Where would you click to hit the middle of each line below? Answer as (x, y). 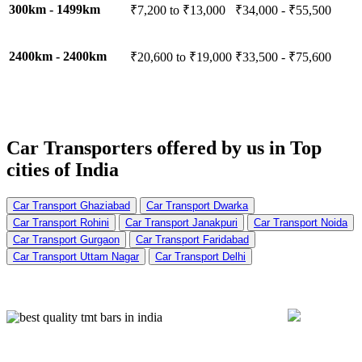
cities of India (63, 170)
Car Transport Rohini (61, 222)
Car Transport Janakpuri (181, 222)
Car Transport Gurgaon (66, 239)
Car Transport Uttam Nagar (76, 256)
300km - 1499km (55, 10)
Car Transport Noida (301, 222)
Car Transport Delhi (200, 256)
